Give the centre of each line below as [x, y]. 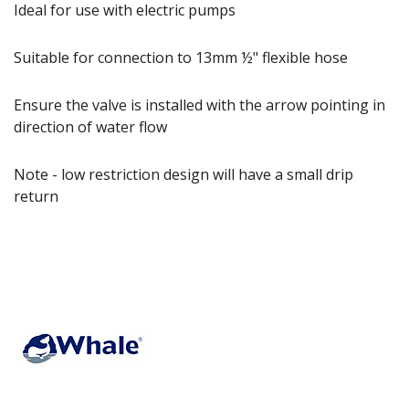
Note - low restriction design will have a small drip [184, 174]
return [36, 196]
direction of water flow [90, 126]
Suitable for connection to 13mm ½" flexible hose [181, 57]
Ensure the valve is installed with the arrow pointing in [199, 105]
